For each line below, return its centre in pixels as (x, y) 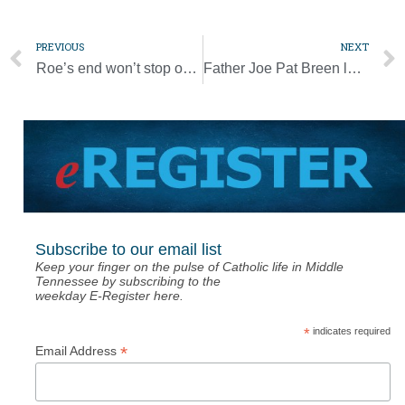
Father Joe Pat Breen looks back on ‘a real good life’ (354, 69)
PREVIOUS (60, 47)
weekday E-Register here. (109, 295)
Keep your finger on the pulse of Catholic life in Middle (189, 266)
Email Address (77, 350)
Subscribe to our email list (128, 249)
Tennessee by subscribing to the (127, 281)
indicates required (350, 330)
